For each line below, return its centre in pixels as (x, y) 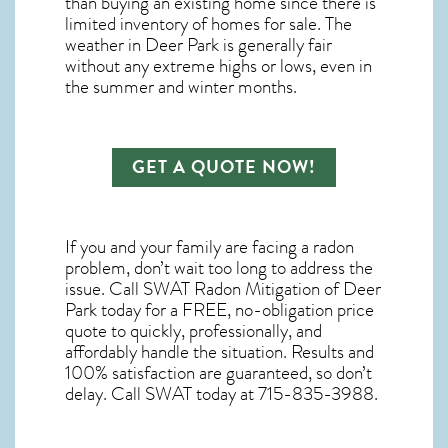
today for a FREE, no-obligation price (235, 310)
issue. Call (104, 289)
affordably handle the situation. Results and (219, 352)
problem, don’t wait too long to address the (219, 268)
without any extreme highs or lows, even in (218, 66)
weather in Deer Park (142, 45)
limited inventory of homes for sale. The (208, 24)
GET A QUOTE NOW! (224, 167)
